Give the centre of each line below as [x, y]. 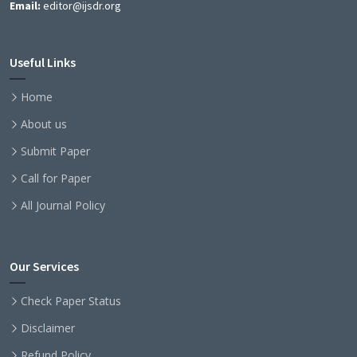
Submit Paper [55, 151]
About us [44, 124]
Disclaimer [48, 328]
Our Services [44, 267]
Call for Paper [56, 178]
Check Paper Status [71, 301]
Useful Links [43, 63]
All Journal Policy [63, 206]
